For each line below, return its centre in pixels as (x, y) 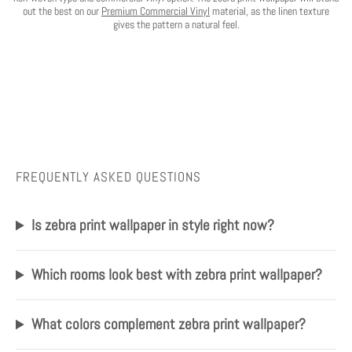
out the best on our (62, 11)
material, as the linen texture (269, 11)
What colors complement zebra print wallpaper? (169, 324)
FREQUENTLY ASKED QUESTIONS (108, 178)
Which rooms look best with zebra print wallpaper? (177, 275)
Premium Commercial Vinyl (156, 11)
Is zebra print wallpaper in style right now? (153, 225)
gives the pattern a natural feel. (176, 25)
